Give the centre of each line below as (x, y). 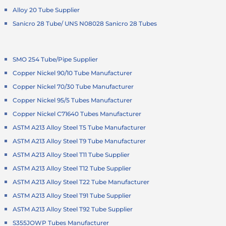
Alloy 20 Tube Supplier (46, 10)
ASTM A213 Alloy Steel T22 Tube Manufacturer (81, 182)
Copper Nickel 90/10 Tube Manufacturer (73, 73)
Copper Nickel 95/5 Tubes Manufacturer (73, 100)
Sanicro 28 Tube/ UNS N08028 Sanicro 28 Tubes (85, 24)
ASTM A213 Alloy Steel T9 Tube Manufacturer (79, 141)
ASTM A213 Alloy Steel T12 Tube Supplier (72, 168)
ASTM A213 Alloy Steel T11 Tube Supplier (71, 155)
